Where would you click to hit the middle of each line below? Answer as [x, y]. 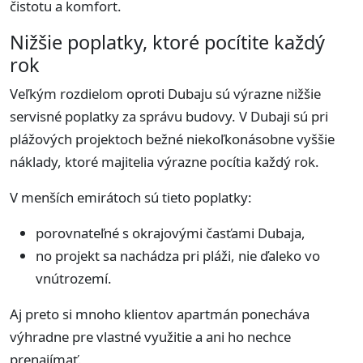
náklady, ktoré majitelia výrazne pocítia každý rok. [164, 162]
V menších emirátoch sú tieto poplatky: [131, 198]
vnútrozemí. [74, 279]
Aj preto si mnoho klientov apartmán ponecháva [160, 314]
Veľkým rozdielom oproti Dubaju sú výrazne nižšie [165, 94]
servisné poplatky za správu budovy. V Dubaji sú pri [169, 117]
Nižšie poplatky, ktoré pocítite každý [167, 43]
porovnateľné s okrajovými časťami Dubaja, [171, 233]
